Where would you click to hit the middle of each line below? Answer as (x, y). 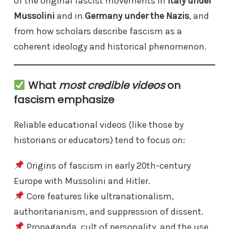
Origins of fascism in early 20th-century (107, 165)
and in (70, 16)
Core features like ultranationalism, (99, 196)
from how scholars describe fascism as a (98, 31)
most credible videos (111, 85)
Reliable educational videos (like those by (99, 124)
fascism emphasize (64, 99)
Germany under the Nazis (137, 16)
